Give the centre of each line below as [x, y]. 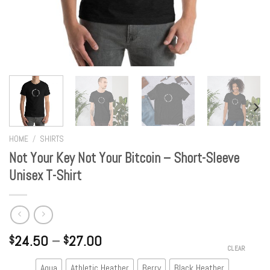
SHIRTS [52, 139]
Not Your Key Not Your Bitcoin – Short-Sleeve [124, 158]
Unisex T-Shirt [45, 175]
